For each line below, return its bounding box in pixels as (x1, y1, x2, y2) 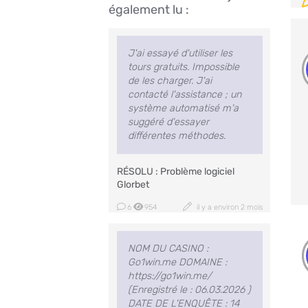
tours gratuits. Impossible (127, 61, 239, 74)
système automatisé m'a (127, 102, 239, 115)
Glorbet (116, 179, 149, 191)
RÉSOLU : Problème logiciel (116, 166, 234, 178)
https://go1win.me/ (127, 270, 217, 283)
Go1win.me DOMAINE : (127, 256, 227, 269)
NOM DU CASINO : (127, 243, 208, 255)
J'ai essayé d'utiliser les (127, 47, 232, 60)
